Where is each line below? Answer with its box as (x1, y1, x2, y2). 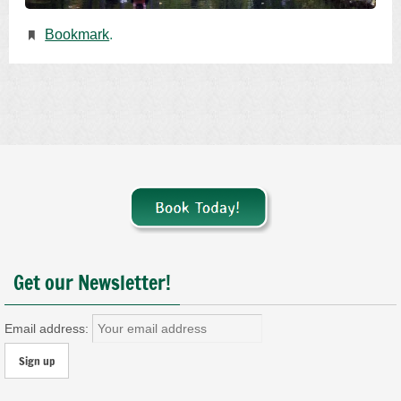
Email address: (4, 320, 92, 336)
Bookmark (45, 26, 110, 42)
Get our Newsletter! (13, 268, 171, 296)
